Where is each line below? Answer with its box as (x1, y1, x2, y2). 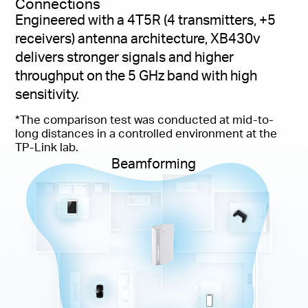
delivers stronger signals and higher (15, 48, 234, 66)
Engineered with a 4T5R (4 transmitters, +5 (15, 11, 276, 29)
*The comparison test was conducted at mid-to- (15, 111, 274, 126)
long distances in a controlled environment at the (15, 125, 278, 140)
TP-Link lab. (15, 139, 79, 154)
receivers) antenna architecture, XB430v (15, 30, 261, 47)
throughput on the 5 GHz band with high (15, 67, 258, 85)
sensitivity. (15, 85, 80, 103)
